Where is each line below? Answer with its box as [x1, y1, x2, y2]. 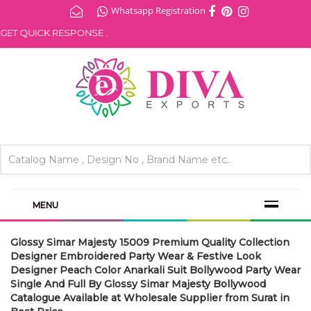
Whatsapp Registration [111, 4, 205, 17]
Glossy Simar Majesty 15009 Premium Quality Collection [10, 236, 289, 249]
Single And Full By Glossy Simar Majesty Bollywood [10, 278, 266, 291]
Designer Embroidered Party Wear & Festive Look [10, 250, 261, 263]
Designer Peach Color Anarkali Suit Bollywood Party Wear [10, 264, 301, 277]
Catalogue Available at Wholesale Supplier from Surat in [10, 292, 289, 305]
